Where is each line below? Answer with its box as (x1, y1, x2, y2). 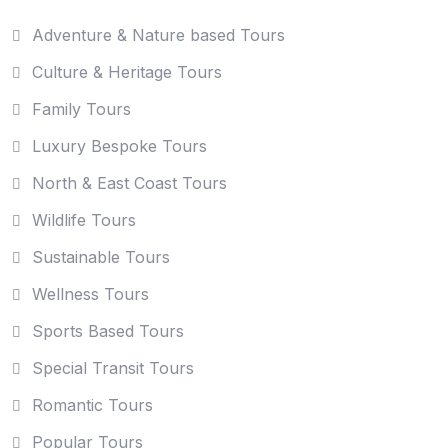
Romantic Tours (32, 395, 153, 416)
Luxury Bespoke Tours (32, 136, 207, 157)
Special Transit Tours (32, 358, 194, 379)
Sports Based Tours (32, 321, 184, 342)
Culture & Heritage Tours (32, 62, 222, 83)
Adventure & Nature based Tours (32, 25, 285, 46)
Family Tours (32, 99, 131, 120)
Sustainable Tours (32, 247, 170, 268)
